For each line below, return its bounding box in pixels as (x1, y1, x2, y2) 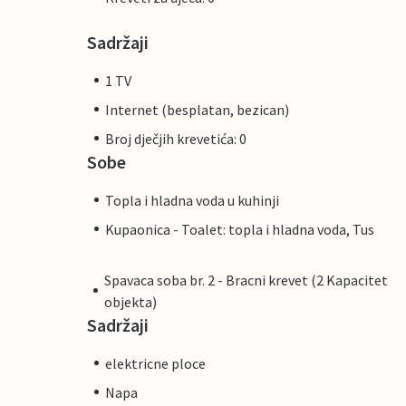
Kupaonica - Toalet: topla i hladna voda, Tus (105, 219, 374, 238)
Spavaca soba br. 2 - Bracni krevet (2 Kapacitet (103, 270, 388, 289)
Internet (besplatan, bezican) (105, 100, 289, 119)
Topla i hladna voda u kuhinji (105, 190, 279, 209)
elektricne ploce (105, 353, 206, 372)
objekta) (103, 292, 157, 311)
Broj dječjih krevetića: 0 (105, 129, 246, 148)
